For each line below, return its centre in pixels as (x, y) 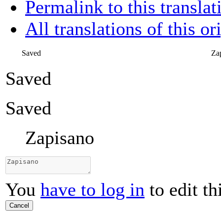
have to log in (92, 190)
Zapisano (60, 138)
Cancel (19, 206)
